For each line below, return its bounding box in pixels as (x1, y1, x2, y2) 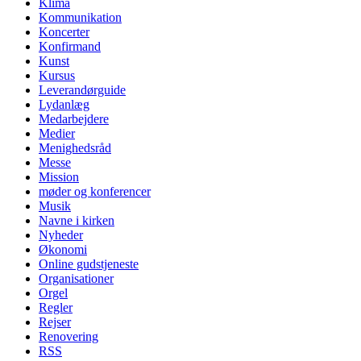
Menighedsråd (39, 141, 111, 156)
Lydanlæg (39, 98, 89, 112)
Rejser (39, 315, 71, 330)
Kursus (39, 68, 75, 83)
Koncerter (39, 25, 89, 39)
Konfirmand (39, 39, 101, 54)
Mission (39, 170, 79, 185)
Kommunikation (39, 10, 122, 25)
